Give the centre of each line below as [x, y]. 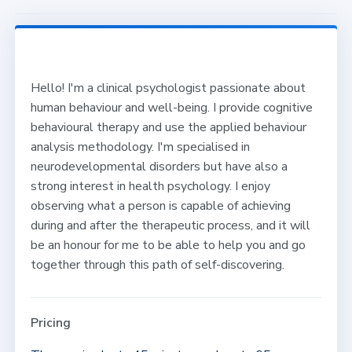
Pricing [50, 323]
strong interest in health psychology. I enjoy [150, 186]
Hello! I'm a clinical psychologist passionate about [168, 88]
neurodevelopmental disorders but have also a [159, 166]
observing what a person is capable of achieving [160, 205]
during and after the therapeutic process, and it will [170, 225]
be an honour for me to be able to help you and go [168, 245]
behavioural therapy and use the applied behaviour [168, 127]
